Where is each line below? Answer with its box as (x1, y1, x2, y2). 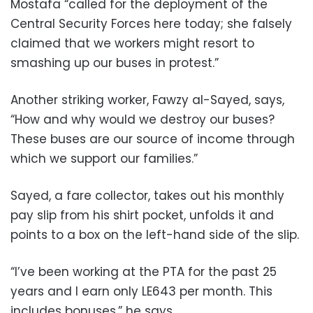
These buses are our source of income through (10, 130, 295, 147)
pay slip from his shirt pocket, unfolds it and (10, 206, 274, 224)
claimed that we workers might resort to (10, 34, 254, 52)
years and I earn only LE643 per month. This (10, 282, 272, 300)
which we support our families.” (10, 150, 198, 167)
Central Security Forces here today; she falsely (10, 15, 292, 32)
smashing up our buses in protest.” (10, 54, 219, 71)
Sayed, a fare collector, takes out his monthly (10, 187, 284, 204)
